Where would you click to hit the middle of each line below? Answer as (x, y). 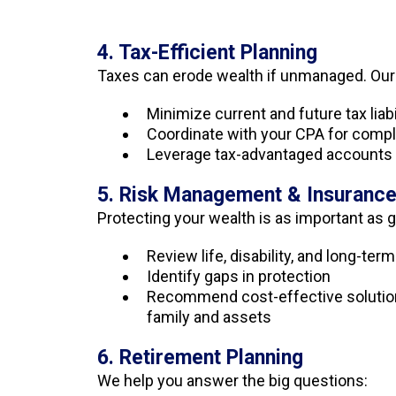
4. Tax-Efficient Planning (207, 53)
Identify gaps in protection (239, 276)
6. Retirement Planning (200, 358)
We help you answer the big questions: (232, 381)
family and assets (209, 317)
